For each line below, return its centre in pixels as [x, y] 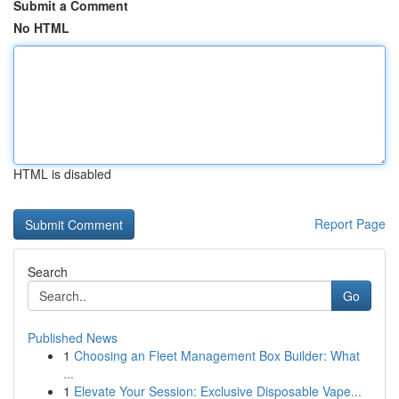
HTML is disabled [62, 174]
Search [48, 272]
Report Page [350, 224]
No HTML [41, 28]
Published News [73, 338]
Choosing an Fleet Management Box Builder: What [217, 355]
